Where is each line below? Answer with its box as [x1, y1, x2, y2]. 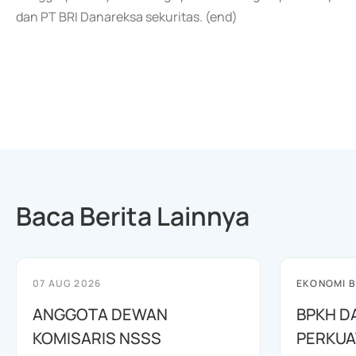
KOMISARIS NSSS [33, 327, 161, 349]
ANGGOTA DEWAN [33, 304, 168, 325]
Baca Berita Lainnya [16, 199, 250, 234]
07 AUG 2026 [33, 277, 102, 290]
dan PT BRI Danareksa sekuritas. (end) [16, 8, 238, 25]
